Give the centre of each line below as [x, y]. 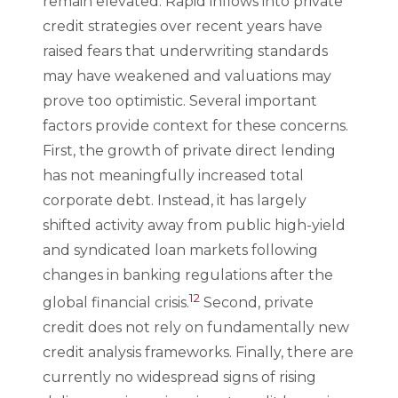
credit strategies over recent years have [183, 26]
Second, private [257, 302]
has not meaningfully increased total [173, 175]
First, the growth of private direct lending [189, 150]
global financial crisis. [116, 302]
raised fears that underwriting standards [185, 51]
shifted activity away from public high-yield [194, 225]
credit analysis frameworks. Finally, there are [198, 352]
